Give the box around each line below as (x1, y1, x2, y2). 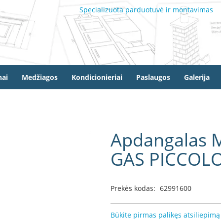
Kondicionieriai (72, 72, 122, 82)
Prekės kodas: (110, 184, 155, 193)
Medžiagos (22, 72, 58, 82)
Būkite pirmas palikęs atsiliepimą (110, 210, 220, 220)
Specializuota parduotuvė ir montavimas (79, 5, 213, 14)
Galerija (184, 72, 210, 82)
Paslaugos (136, 72, 170, 82)
